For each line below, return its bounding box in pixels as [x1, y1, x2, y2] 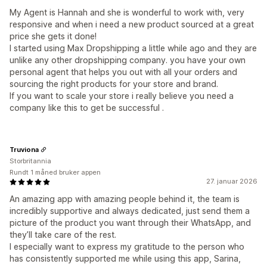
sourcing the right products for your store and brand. [10, 79, 218, 89]
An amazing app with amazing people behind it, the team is [10, 194, 240, 204]
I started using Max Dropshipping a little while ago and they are [10, 43, 257, 53]
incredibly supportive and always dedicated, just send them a [10, 206, 250, 216]
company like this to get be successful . [10, 103, 164, 113]
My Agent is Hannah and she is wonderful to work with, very [10, 7, 244, 17]
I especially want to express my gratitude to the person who [10, 241, 244, 252]
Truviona [10, 145, 39, 154]
